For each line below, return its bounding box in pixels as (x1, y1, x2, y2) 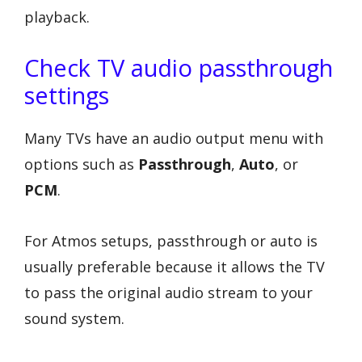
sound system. (24, 308, 124, 328)
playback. (24, 6, 90, 27)
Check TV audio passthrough (24, 52, 333, 84)
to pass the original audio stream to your (24, 282, 313, 302)
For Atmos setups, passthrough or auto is (24, 230, 318, 250)
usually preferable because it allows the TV (24, 256, 325, 276)
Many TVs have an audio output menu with (24, 128, 323, 149)
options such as (24, 154, 138, 175)
